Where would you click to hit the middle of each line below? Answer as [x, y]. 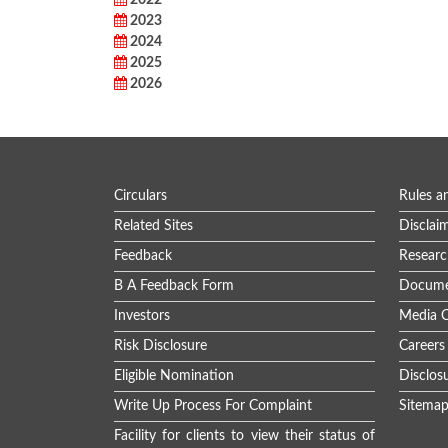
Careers [422, 346]
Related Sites [153, 226]
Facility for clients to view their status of [244, 436]
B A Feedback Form [174, 286]
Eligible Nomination [174, 376]
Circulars [140, 196]
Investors [142, 316]
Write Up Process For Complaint [213, 406]
